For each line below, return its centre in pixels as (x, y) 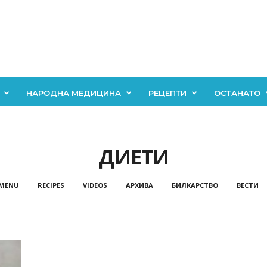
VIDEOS (95, 185)
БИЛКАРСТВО (195, 185)
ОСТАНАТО (237, 93)
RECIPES (51, 185)
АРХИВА (139, 185)
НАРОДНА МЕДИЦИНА (73, 93)
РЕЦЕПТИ (167, 93)
